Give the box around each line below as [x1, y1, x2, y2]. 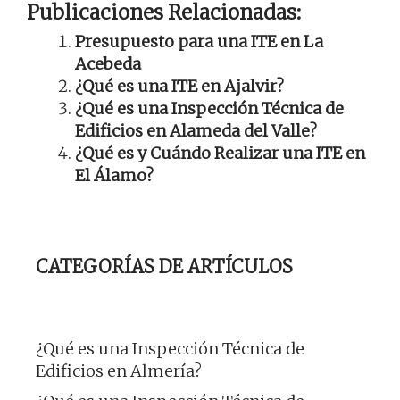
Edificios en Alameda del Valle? [75, 120, 317, 141]
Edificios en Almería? [36, 360, 202, 381]
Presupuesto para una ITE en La [75, 30, 323, 52]
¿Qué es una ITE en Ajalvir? [75, 75, 284, 96]
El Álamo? [75, 164, 154, 186]
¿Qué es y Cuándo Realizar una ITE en [75, 142, 365, 163]
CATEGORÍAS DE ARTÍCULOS [36, 254, 293, 278]
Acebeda [75, 53, 141, 74]
